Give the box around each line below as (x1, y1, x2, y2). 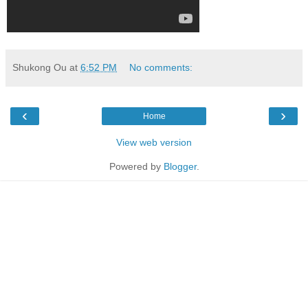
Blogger (163, 160, 197, 172)
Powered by (109, 160, 164, 172)
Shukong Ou (12, 61, 67, 73)
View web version (116, 136, 192, 148)
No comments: (129, 61, 193, 73)
